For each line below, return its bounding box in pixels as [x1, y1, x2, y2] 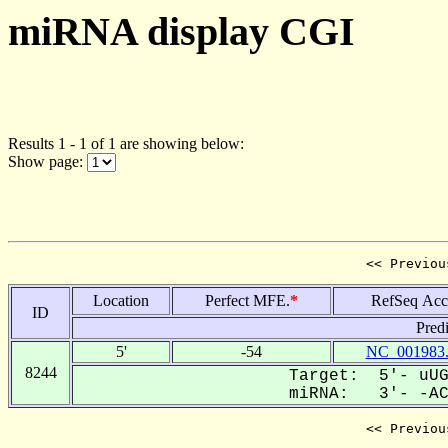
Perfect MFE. [205, 291, 290, 309]
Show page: [8, 152, 87, 170]
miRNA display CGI [8, 9, 355, 54]
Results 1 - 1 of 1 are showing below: [8, 134, 244, 152]
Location [93, 291, 149, 309]
